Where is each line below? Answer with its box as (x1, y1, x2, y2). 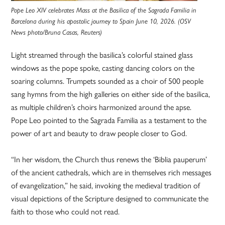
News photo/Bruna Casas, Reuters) (11, 28, 102, 37)
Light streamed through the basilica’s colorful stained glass (11, 50, 193, 60)
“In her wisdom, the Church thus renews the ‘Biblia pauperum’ (11, 155, 207, 165)
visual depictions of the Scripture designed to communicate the (11, 194, 209, 204)
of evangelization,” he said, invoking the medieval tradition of (11, 181, 200, 191)
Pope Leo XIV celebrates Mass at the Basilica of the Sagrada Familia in (11, 6, 197, 15)
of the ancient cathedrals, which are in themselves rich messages (11, 168, 212, 178)
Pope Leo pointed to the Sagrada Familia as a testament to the (11, 116, 207, 126)
